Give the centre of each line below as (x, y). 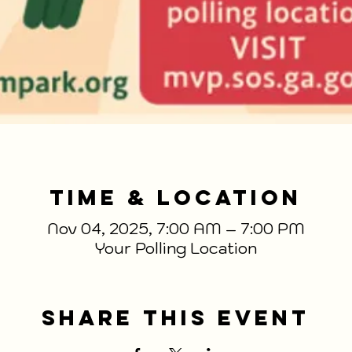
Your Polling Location (176, 249)
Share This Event (176, 318)
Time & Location (176, 198)
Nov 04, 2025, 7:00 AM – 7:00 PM (176, 229)
